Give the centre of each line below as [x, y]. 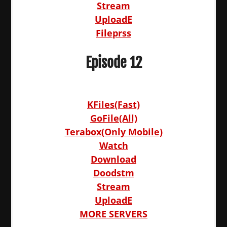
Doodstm [113, 173]
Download [113, 159]
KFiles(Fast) [113, 104]
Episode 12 [113, 63]
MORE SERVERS [113, 214]
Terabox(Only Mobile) [113, 132]
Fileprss [113, 33]
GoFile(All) [113, 118]
